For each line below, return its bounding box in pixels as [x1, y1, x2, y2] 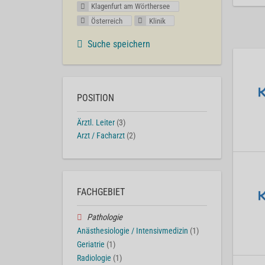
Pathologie [86, 212, 122, 223]
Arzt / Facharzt [77, 131, 125, 141]
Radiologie [77, 253, 111, 263]
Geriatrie [77, 239, 105, 250]
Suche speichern [88, 38, 150, 50]
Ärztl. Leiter [77, 117, 115, 128]
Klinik [148, 16, 166, 25]
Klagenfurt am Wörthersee [91, 2, 170, 11]
